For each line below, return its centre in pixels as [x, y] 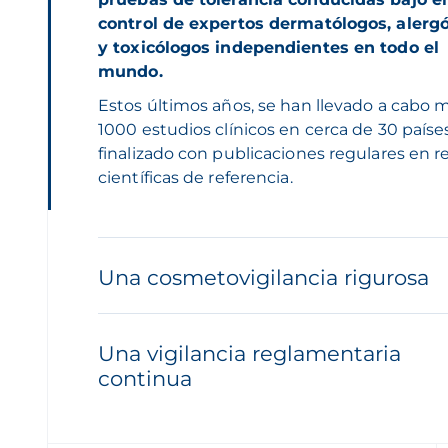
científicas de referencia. [195, 177]
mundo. [130, 71]
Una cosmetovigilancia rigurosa [263, 277]
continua [145, 378]
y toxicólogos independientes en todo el [268, 47]
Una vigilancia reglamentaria [249, 353]
